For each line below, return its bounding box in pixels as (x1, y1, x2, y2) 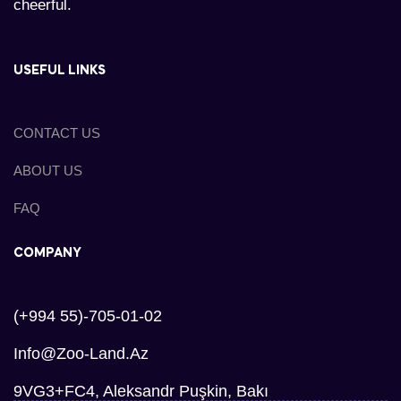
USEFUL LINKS (13, 64, 106, 77)
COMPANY (13, 246, 81, 260)
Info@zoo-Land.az (13, 344, 149, 363)
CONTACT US (13, 124, 100, 141)
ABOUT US (13, 162, 82, 178)
